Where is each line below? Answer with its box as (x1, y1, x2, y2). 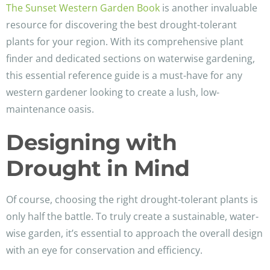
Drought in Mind (6, 155, 190, 182)
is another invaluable (160, 1, 257, 15)
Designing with (6, 129, 177, 156)
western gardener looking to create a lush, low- (6, 86, 219, 99)
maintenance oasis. (6, 102, 94, 116)
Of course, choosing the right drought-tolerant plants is (6, 193, 258, 207)
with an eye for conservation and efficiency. (6, 243, 202, 257)
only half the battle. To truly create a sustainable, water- (6, 210, 259, 224)
